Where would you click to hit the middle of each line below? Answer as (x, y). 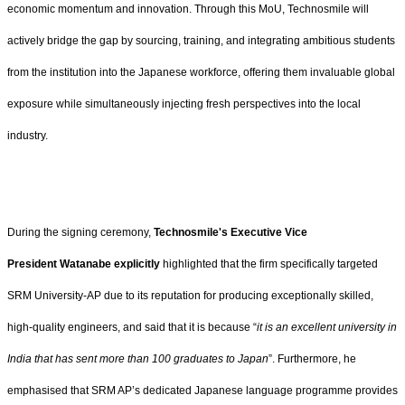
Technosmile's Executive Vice (231, 232)
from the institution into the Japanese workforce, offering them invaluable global (201, 73)
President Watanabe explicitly (84, 264)
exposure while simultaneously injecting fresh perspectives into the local (184, 104)
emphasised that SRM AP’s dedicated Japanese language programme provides (202, 390)
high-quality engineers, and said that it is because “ (132, 327)
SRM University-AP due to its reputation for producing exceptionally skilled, (190, 295)
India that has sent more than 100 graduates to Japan (138, 358)
